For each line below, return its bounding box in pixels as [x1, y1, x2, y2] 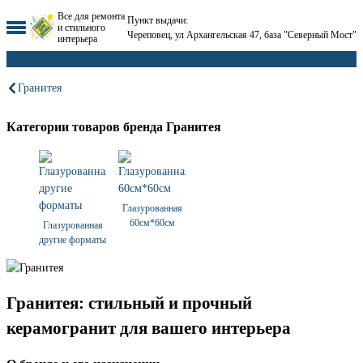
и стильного [58, 22, 105, 33]
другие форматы [39, 234, 106, 246]
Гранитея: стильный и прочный [6, 293, 252, 313]
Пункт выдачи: [127, 15, 188, 26]
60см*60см [129, 217, 175, 229]
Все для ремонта [58, 11, 125, 22]
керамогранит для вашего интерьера [6, 318, 291, 338]
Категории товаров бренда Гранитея [6, 118, 221, 135]
